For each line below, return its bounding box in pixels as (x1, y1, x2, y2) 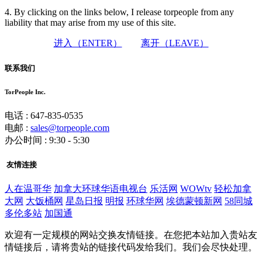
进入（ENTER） (53, 38, 122, 49)
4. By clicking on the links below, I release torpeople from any (5, 7, 234, 18)
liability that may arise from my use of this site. (5, 18, 176, 28)
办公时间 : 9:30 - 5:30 (5, 135, 89, 145)
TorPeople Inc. (5, 88, 46, 95)
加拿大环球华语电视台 (54, 183, 147, 194)
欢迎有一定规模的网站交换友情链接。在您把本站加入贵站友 (5, 229, 257, 240)
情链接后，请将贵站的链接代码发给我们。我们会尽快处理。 (5, 242, 257, 252)
